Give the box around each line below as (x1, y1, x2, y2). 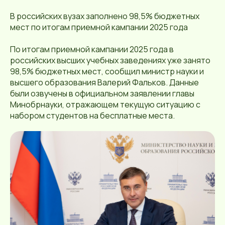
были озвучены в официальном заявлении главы (10, 88, 194, 99)
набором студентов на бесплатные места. (10, 110, 175, 121)
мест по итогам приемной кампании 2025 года (10, 22, 188, 33)
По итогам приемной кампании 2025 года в (10, 44, 174, 55)
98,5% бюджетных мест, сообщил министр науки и (10, 66, 204, 77)
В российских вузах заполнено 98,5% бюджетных (10, 11, 199, 22)
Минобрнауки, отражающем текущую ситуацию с (10, 99, 200, 110)
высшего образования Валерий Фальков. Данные (10, 77, 199, 88)
